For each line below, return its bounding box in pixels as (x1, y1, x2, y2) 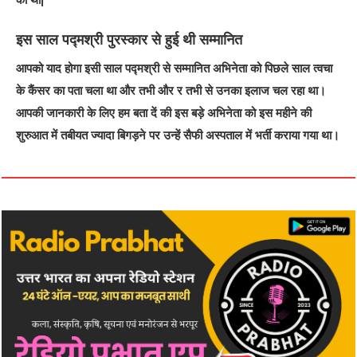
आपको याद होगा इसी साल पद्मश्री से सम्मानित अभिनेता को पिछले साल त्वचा (16, 61, 333, 75)
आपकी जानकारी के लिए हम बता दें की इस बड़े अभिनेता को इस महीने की (16, 105, 312, 120)
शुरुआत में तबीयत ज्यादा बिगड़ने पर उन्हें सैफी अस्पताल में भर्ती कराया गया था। (16, 127, 340, 142)
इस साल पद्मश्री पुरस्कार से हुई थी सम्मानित (16, 31, 243, 48)
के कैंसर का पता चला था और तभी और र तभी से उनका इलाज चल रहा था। (16, 83, 327, 97)
